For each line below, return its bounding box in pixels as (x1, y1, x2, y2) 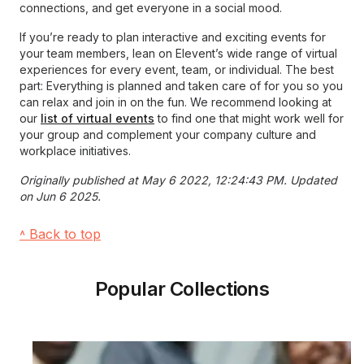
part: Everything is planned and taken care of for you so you (19, 79, 343, 93)
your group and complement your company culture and (19, 128, 316, 141)
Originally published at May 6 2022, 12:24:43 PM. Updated (19, 173, 337, 187)
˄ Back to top (19, 226, 101, 242)
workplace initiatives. (19, 144, 131, 158)
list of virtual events (41, 111, 154, 125)
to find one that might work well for (154, 111, 344, 125)
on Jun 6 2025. (19, 189, 101, 203)
